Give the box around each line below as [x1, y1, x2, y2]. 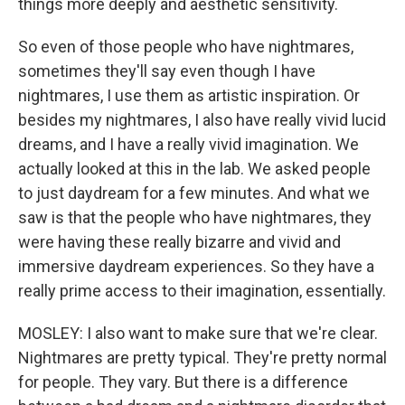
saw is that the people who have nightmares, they [18, 208, 372, 227]
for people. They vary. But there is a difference [18, 372, 348, 391]
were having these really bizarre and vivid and [18, 232, 341, 251]
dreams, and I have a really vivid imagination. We [18, 135, 359, 154]
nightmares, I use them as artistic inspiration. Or [18, 86, 360, 105]
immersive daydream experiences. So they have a [18, 257, 374, 276]
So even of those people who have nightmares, [18, 37, 353, 56]
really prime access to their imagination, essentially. [18, 281, 386, 300]
